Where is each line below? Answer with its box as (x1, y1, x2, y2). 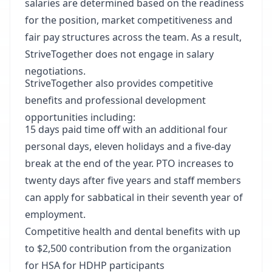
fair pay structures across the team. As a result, (25, 30, 242, 44)
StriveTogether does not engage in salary (25, 47, 214, 61)
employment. (25, 208, 86, 221)
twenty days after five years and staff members (25, 174, 241, 187)
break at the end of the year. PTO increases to (25, 157, 234, 170)
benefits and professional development (25, 93, 206, 107)
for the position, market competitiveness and (25, 13, 233, 27)
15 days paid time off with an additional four (25, 123, 228, 136)
